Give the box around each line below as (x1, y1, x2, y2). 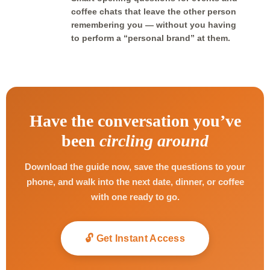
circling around (99, 131, 209, 150)
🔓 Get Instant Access (85, 233, 185, 243)
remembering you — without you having (71, 20, 236, 30)
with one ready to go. (90, 192, 180, 202)
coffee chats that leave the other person (71, 7, 236, 16)
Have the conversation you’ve (29, 111, 241, 130)
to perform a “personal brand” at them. (71, 33, 230, 43)
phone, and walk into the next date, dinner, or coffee (26, 177, 244, 187)
